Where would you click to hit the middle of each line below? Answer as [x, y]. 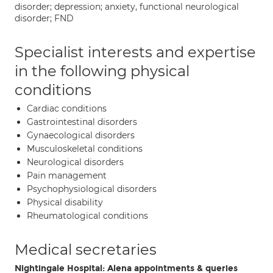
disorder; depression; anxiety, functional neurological [127, 7]
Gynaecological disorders [81, 135]
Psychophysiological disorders [92, 189]
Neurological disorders [75, 162]
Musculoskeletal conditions [85, 149]
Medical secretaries [86, 250]
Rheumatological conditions [87, 216]
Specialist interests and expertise [135, 52]
